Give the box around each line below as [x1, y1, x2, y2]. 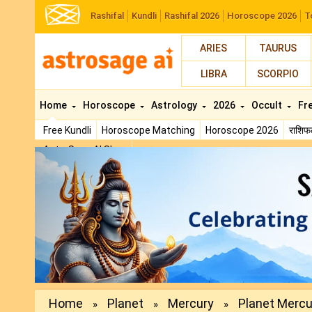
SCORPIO [257, 68, 299, 79]
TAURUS [259, 42, 297, 54]
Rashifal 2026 [164, 10, 219, 21]
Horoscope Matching [102, 125, 195, 136]
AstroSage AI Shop [43, 144, 127, 155]
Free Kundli [43, 125, 91, 136]
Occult [251, 100, 284, 111]
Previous [80, 148, 134, 164]
